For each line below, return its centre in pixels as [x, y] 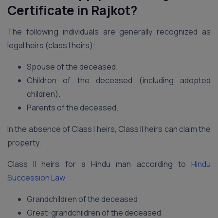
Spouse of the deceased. [72, 67]
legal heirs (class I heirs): [51, 45]
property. [24, 143]
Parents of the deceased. [73, 108]
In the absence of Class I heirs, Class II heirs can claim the [109, 129]
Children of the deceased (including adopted [119, 80]
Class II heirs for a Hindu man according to [97, 164]
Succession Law [36, 178]
